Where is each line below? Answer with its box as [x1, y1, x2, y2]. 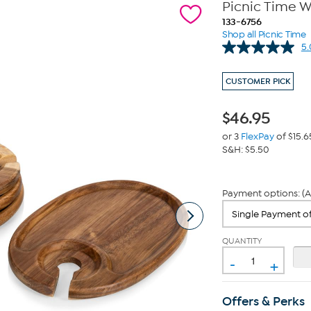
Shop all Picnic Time [221, 28, 306, 40]
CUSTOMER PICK [225, 76, 290, 86]
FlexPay [240, 131, 274, 142]
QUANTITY [221, 236, 262, 246]
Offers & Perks [221, 294, 305, 309]
